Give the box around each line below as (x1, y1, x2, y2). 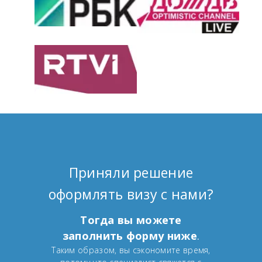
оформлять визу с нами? (48, 185, 214, 204)
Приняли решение (68, 163, 194, 182)
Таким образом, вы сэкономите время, (51, 244, 211, 256)
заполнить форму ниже (62, 229, 197, 243)
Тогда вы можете (80, 213, 182, 227)
